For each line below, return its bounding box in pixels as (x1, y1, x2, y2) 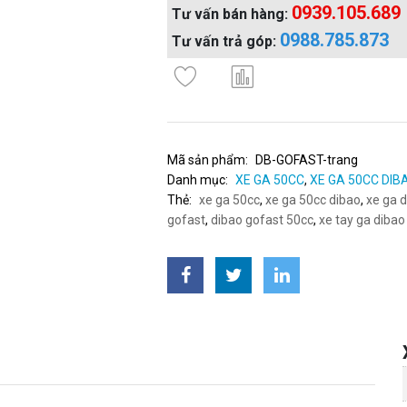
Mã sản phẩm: (167, 153, 249, 167)
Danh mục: (167, 173, 229, 187)
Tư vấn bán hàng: (172, 5, 293, 23)
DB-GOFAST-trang (255, 153, 359, 167)
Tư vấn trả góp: (172, 33, 281, 50)
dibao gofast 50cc (211, 213, 314, 227)
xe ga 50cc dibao (265, 193, 362, 207)
